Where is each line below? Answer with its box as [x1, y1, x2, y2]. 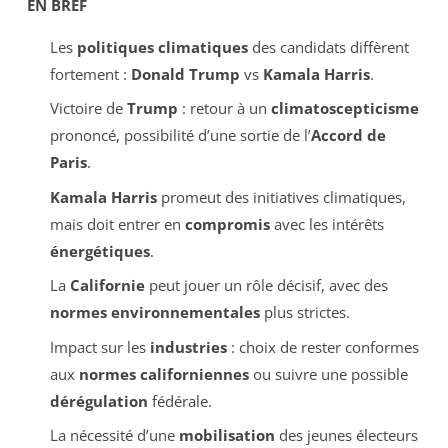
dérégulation [49, 390, 148, 411]
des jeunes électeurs [274, 425, 418, 446]
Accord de [310, 125, 386, 146]
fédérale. [147, 390, 212, 411]
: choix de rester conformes [226, 336, 419, 357]
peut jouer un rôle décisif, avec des [144, 275, 388, 296]
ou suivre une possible [248, 363, 408, 384]
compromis [184, 213, 270, 234]
